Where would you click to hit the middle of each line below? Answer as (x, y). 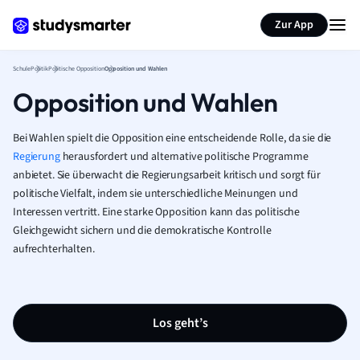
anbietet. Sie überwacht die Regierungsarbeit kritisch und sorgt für (167, 175)
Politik (39, 69)
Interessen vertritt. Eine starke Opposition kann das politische (157, 212)
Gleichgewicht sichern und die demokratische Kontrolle (142, 231)
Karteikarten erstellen (116, 14)
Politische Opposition (76, 69)
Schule (22, 69)
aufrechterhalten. (54, 249)
